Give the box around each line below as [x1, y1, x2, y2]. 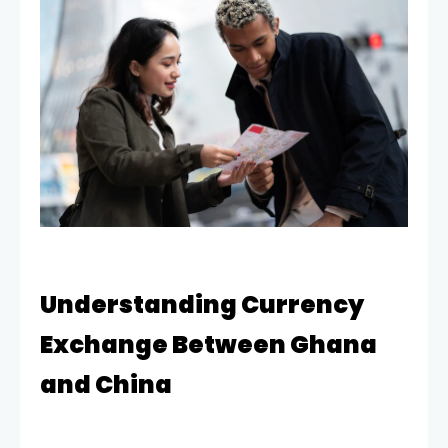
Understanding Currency [40, 287, 364, 321]
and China [40, 367, 172, 401]
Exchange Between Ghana [40, 327, 377, 361]
